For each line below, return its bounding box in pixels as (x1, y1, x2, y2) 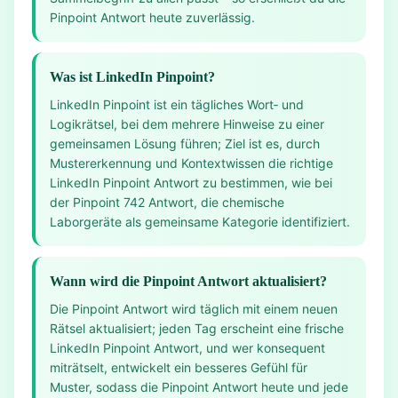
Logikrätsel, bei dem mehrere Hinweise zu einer (50, 116, 324, 131)
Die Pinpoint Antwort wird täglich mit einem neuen (50, 301, 338, 316)
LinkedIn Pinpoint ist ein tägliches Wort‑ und (50, 97, 304, 112)
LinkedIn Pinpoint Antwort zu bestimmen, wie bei (50, 175, 332, 190)
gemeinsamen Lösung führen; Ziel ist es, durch (50, 136, 320, 151)
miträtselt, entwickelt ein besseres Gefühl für (50, 360, 307, 375)
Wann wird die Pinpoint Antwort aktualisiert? (50, 274, 327, 289)
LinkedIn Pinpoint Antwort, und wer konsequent (50, 340, 325, 355)
